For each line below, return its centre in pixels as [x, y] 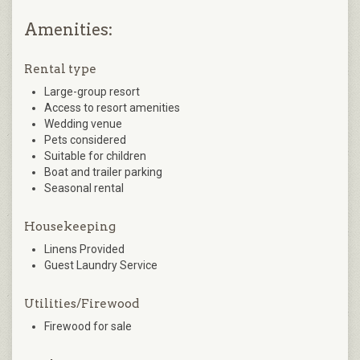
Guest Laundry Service [101, 266]
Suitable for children [95, 156]
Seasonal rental [84, 188]
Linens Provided [84, 250]
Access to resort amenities [112, 108]
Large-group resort [92, 92]
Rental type [60, 70]
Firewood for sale [88, 327]
